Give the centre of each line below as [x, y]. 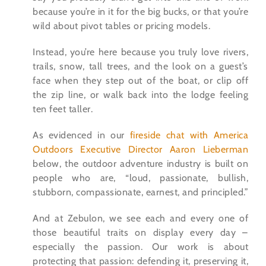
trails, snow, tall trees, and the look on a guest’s [140, 66]
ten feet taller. [63, 109]
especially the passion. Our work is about [140, 247]
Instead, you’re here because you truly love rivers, [140, 52]
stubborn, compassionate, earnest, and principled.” [140, 192]
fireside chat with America [189, 135]
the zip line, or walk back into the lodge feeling [140, 95]
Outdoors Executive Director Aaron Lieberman [140, 150]
